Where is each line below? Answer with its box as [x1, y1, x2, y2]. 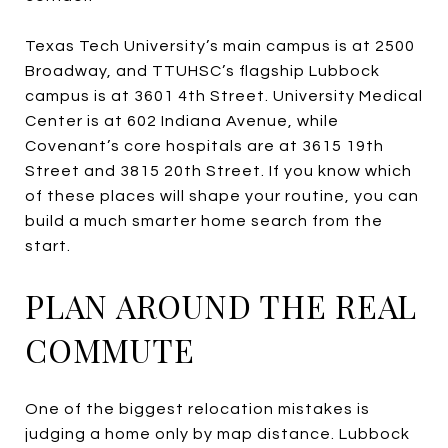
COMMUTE [25, 327, 195, 371]
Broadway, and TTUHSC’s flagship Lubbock [25, 62, 380, 79]
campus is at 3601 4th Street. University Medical [25, 87, 423, 104]
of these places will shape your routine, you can [25, 187, 419, 204]
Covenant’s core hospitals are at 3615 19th [25, 137, 384, 154]
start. [25, 237, 71, 254]
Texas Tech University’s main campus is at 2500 [25, 37, 415, 54]
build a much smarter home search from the [25, 212, 383, 229]
